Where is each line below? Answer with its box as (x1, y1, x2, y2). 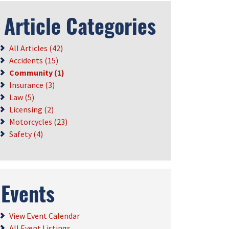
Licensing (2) (9, 104, 54, 114)
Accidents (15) (9, 55, 58, 65)
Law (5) (9, 92, 34, 102)
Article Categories (4, 10, 156, 41)
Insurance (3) (9, 80, 55, 90)
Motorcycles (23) (9, 117, 67, 127)
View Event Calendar (9, 211, 80, 221)
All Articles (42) (9, 43, 63, 53)
